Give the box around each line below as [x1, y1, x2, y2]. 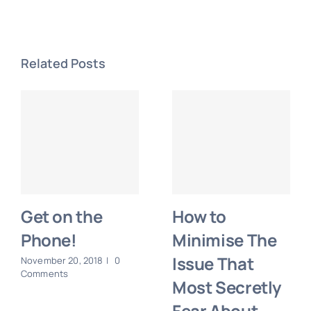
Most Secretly [172, 275, 282, 299]
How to [172, 204, 226, 228]
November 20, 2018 [21, 253, 103, 267]
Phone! [21, 228, 77, 251]
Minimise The [172, 228, 277, 251]
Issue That [172, 251, 254, 275]
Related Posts [21, 54, 106, 72]
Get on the [21, 204, 103, 228]
